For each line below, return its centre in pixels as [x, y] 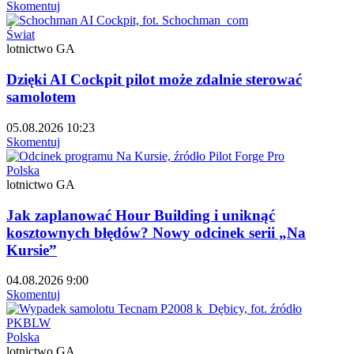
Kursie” [32, 250]
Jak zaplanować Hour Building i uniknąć [141, 215]
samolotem [41, 97]
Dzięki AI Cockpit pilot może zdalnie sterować [154, 80]
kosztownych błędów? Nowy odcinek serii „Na [156, 232]
